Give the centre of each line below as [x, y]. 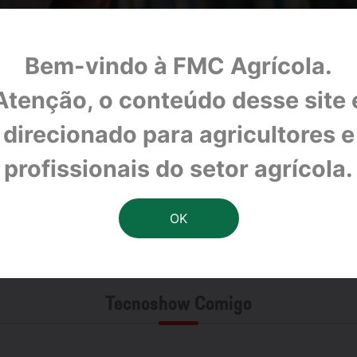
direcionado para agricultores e [178, 135]
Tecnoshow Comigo [178, 305]
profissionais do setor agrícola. [178, 169]
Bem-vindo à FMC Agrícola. [178, 66]
